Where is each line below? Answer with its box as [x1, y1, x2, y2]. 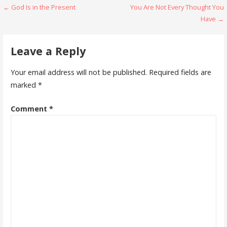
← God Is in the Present [3, 2, 76, 12]
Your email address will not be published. [10, 67, 147, 78]
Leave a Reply [10, 43, 86, 58]
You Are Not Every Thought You [130, 2, 224, 12]
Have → [200, 14, 224, 23]
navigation [3, 19, 74, 37]
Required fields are [148, 67, 211, 78]
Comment [10, 103, 49, 113]
